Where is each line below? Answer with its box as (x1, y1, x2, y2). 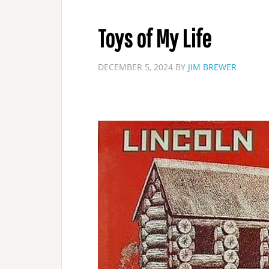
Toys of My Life (98, 23, 211, 52)
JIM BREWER (188, 61, 237, 73)
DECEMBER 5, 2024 (98, 61, 173, 73)
